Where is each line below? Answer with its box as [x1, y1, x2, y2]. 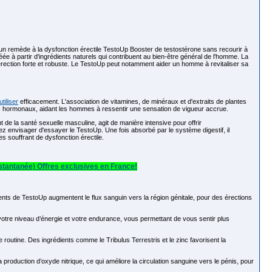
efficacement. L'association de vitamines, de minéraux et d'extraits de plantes [18, 98, 246, 105]
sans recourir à [201, 46, 248, 53]
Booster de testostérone [130, 46, 201, 53]
